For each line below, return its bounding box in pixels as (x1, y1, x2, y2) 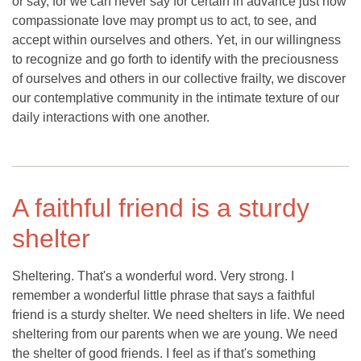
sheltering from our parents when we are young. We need (12, 327, 338, 342)
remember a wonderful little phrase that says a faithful (12, 288, 315, 303)
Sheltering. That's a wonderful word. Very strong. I (12, 269, 294, 284)
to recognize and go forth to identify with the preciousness (12, 52, 338, 67)
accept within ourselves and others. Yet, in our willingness (12, 33, 341, 48)
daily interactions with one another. (12, 110, 210, 125)
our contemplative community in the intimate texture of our (12, 91, 339, 106)
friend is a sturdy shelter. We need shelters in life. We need (12, 308, 345, 322)
